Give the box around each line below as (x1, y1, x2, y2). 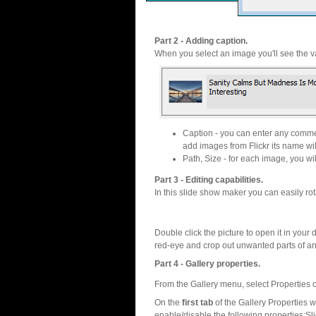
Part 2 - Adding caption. (154, 36, 248, 46)
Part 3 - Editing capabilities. (154, 175, 263, 185)
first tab (182, 298, 213, 308)
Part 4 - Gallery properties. (154, 259, 260, 269)
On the (154, 298, 182, 308)
